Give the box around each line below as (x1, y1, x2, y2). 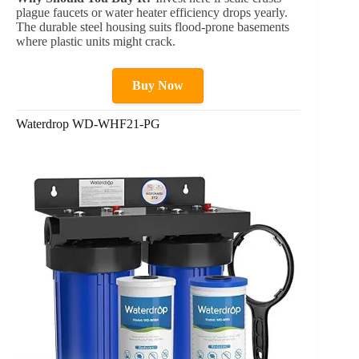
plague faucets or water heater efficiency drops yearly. (16, 6, 288, 20)
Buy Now (132, 79, 184, 93)
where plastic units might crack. (16, 34, 175, 49)
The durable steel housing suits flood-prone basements (16, 20, 289, 34)
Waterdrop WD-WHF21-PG (16, 117, 160, 131)
